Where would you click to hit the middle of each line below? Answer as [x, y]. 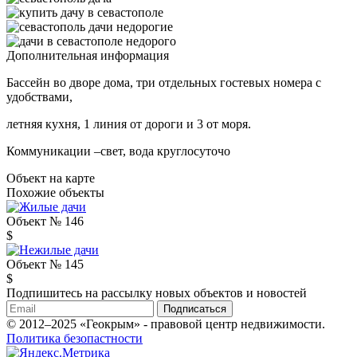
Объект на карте [51, 178]
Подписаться [195, 308]
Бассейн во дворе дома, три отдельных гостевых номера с [164, 82]
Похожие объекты [55, 192]
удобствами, [39, 96]
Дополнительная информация [88, 55]
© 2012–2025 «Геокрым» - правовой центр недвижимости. [166, 324]
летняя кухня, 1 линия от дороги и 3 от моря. [129, 124]
